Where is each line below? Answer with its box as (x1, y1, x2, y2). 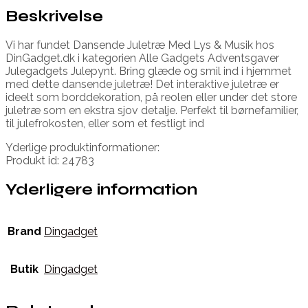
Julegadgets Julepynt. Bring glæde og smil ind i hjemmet (5, 64, 291, 78)
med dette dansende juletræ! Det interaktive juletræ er (5, 77, 279, 91)
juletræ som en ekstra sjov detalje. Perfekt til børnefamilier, (5, 103, 298, 117)
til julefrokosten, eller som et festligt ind (5, 116, 204, 130)
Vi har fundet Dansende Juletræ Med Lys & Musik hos (5, 38, 274, 52)
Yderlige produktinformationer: (5, 140, 159, 154)
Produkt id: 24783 (5, 153, 94, 167)
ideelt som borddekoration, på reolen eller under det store (5, 90, 297, 104)
